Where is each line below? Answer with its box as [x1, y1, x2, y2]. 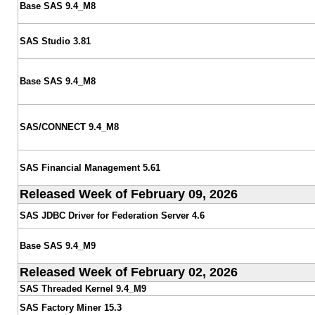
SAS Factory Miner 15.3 [19, 302, 122, 313]
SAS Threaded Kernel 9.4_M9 [19, 283, 146, 294]
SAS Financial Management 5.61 [19, 162, 160, 173]
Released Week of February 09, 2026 [19, 186, 238, 201]
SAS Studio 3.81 [19, 35, 91, 46]
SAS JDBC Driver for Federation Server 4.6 [19, 210, 205, 221]
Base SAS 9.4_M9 [19, 240, 96, 251]
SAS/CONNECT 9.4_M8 [19, 121, 119, 132]
